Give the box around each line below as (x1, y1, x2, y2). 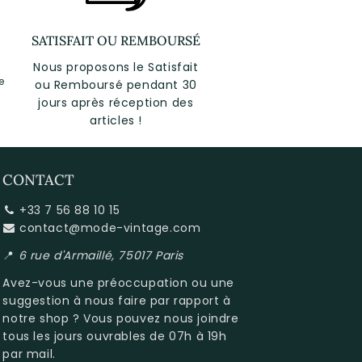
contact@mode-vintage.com (19, 220, 201, 237)
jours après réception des (38, 95, 194, 112)
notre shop (2, 310, 69, 327)
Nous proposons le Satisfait (33, 59, 199, 76)
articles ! (90, 112, 142, 129)
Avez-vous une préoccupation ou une (2, 275, 234, 292)
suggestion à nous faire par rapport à (2, 293, 231, 309)
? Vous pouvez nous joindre (69, 310, 239, 327)
